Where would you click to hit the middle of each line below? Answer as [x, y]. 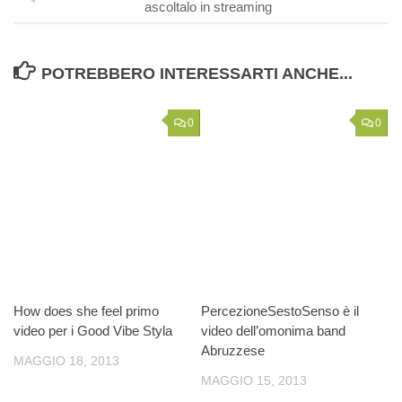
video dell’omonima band [273, 330]
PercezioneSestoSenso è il [280, 310]
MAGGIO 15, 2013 [254, 380]
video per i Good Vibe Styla [93, 330]
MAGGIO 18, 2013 [66, 360]
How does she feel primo [86, 310]
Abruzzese [233, 350]
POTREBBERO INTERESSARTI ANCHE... [197, 73]
